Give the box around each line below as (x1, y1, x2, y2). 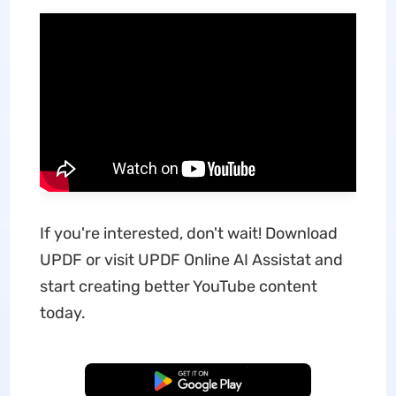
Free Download (160, 375, 236, 387)
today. (39, 303, 86, 323)
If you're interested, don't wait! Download (39, 224, 338, 243)
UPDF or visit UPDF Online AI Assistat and (39, 250, 343, 270)
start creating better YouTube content (39, 277, 317, 296)
